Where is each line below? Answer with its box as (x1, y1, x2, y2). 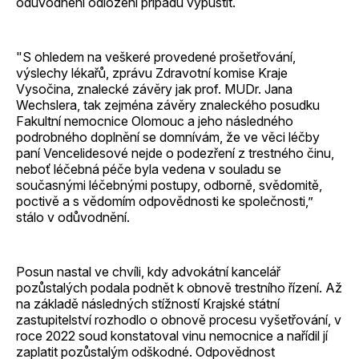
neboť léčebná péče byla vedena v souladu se (16, 160, 281, 177)
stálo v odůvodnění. (16, 208, 130, 225)
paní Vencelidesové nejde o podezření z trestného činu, (16, 144, 334, 161)
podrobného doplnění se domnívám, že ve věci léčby (16, 128, 320, 145)
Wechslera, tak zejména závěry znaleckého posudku (16, 96, 320, 113)
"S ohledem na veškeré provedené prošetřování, (16, 48, 296, 65)
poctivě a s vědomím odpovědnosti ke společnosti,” (16, 192, 313, 209)
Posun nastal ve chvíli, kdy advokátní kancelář (16, 263, 280, 280)
